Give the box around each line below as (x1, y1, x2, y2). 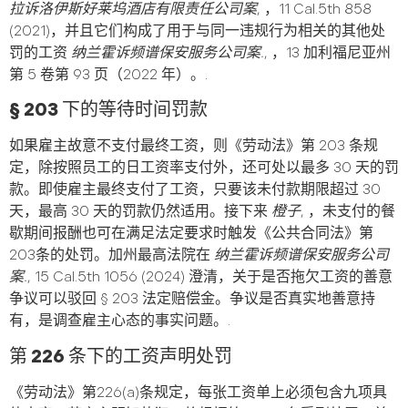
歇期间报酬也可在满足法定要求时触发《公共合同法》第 (9, 225, 373, 243)
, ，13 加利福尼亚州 (264, 45, 391, 63)
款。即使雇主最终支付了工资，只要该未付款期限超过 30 (9, 181, 381, 199)
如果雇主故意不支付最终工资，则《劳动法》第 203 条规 (9, 138, 378, 156)
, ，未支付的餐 (301, 203, 395, 221)
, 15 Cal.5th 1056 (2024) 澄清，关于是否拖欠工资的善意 (27, 269, 393, 287)
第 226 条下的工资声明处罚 (9, 345, 232, 368)
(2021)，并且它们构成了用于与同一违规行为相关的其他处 (9, 23, 385, 41)
